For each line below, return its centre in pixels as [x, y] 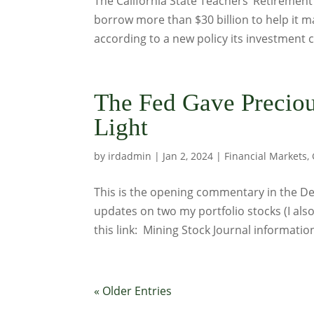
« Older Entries [133, 291]
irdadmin [130, 156]
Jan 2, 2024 [188, 156]
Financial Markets [266, 156]
